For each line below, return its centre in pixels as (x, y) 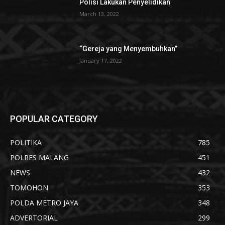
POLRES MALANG (39, 158)
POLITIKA (26, 143)
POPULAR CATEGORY (54, 119)
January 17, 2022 (101, 60)
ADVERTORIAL (34, 218)
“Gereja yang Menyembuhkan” (129, 48)
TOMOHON (29, 188)
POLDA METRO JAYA (44, 203)
